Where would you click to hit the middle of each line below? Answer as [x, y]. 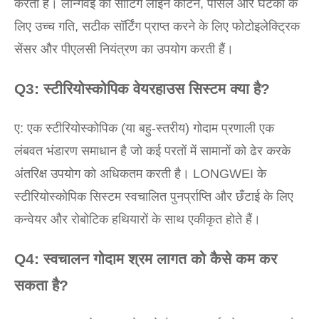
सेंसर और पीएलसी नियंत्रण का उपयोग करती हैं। [124, 49]
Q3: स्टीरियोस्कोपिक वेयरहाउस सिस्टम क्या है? [142, 89]
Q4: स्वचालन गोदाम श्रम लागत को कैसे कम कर [146, 259]
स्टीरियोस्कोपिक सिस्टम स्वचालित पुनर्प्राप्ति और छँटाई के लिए [154, 197]
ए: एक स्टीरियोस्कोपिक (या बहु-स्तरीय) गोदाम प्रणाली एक [144, 128]
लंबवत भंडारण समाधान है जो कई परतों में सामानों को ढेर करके [152, 151]
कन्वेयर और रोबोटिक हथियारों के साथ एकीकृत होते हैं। [137, 219]
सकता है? [41, 285]
